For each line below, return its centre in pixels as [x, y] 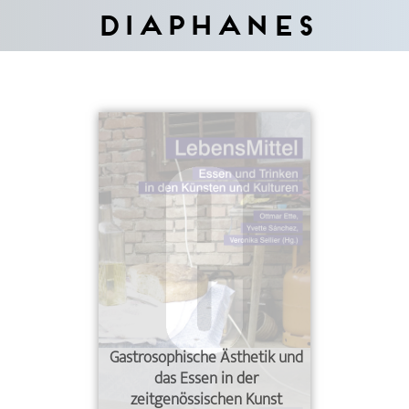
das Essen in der [207, 379]
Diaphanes [204, 25]
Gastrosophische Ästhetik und [207, 358]
